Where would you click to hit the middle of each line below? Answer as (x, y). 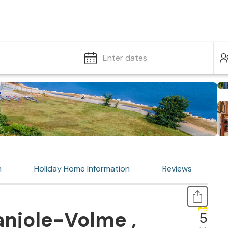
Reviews (177, 169)
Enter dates (125, 58)
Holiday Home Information (82, 169)
